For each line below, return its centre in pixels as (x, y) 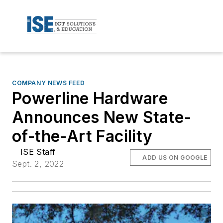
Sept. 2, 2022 (38, 164)
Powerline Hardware (90, 98)
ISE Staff (38, 152)
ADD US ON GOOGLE (175, 157)
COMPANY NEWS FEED (49, 83)
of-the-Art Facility (82, 136)
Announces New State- (102, 117)
